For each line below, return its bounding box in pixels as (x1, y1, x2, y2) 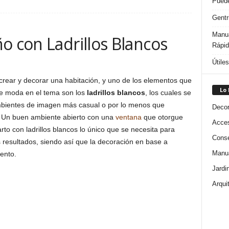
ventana (115, 113, 142, 121)
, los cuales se (145, 88, 191, 97)
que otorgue (141, 113, 183, 121)
